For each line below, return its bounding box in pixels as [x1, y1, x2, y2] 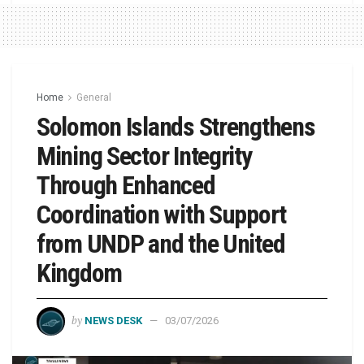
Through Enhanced [37, 169, 215, 201]
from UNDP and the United [37, 227, 285, 259]
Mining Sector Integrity [37, 140, 252, 171]
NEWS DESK [84, 314, 142, 327]
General [76, 91, 111, 103]
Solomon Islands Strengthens [37, 110, 315, 142]
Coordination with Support [37, 198, 286, 230]
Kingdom [37, 257, 123, 288]
